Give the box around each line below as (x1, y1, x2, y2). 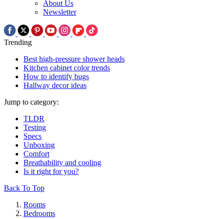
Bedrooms (23, 209, 55, 218)
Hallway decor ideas (23, 81, 87, 90)
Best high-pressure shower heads (23, 55, 125, 64)
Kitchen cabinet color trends (23, 64, 110, 72)
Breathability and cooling (23, 158, 101, 167)
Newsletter (43, 8, 76, 17)
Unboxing (23, 141, 55, 150)
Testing (23, 123, 46, 132)
